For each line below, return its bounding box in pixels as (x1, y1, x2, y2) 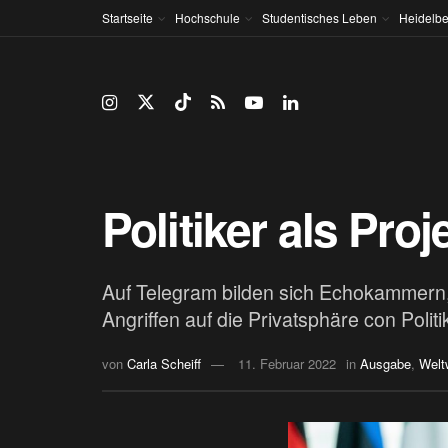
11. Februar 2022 (238, 354, 336, 374)
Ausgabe (360, 354, 411, 374)
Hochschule (175, 9, 240, 26)
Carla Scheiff (127, 354, 201, 374)
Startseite (102, 9, 153, 26)
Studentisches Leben (262, 9, 377, 26)
